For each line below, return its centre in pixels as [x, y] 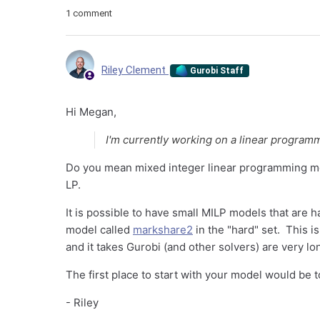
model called [99, 230]
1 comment [89, 13]
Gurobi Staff [216, 70]
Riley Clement [135, 70]
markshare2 [163, 230]
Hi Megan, [91, 112]
